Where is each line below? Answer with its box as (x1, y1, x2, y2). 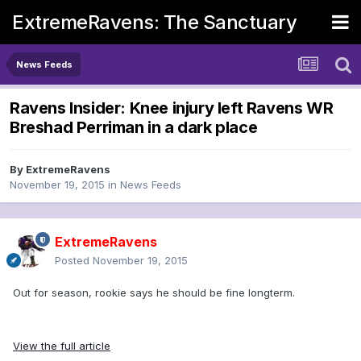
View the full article (13, 339, 110, 353)
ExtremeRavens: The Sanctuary (12, 10, 297, 34)
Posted (55, 254, 93, 268)
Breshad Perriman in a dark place (10, 118, 258, 138)
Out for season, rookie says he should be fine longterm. (13, 286, 295, 300)
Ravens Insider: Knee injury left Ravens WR (10, 98, 334, 118)
